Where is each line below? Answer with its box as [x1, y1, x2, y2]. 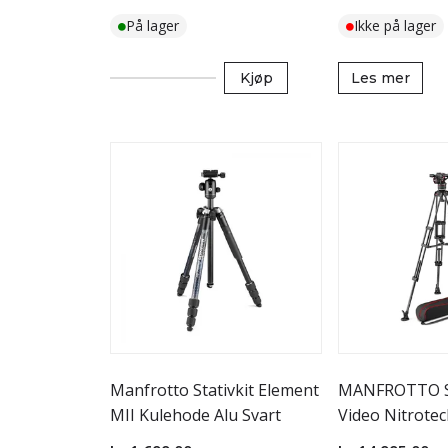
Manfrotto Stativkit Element [110, 379, 319, 401]
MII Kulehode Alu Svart [110, 404, 281, 426]
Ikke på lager [354, 16, 436, 35]
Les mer [351, 69, 410, 87]
